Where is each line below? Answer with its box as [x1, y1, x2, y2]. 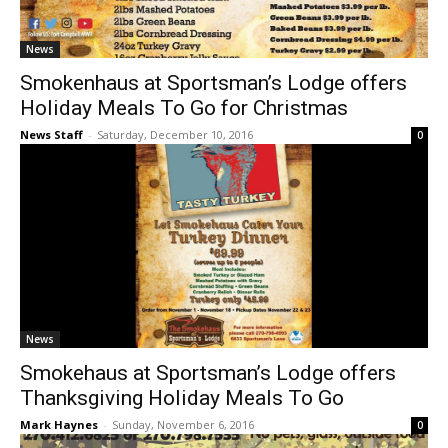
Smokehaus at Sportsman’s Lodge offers [20, 361, 396, 386]
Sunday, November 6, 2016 [112, 417, 254, 433]
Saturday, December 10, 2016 [97, 127, 253, 143]
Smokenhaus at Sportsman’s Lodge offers [20, 71, 407, 96]
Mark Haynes [20, 417, 98, 433]
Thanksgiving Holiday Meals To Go [20, 386, 344, 411]
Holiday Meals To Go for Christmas [20, 96, 348, 121]
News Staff [20, 127, 83, 143]
